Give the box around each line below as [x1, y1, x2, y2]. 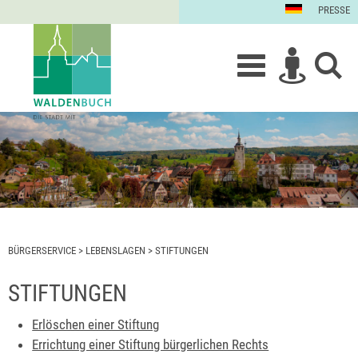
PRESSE [318, 4, 350, 16]
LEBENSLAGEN [86, 245, 145, 257]
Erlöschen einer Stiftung [32, 316, 160, 333]
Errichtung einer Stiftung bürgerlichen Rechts [32, 336, 269, 353]
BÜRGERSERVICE [8, 245, 76, 257]
